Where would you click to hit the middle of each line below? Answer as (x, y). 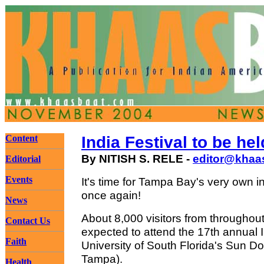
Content (22, 138)
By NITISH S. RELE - (137, 159)
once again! (111, 195)
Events (19, 179)
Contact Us (28, 221)
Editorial (23, 159)
